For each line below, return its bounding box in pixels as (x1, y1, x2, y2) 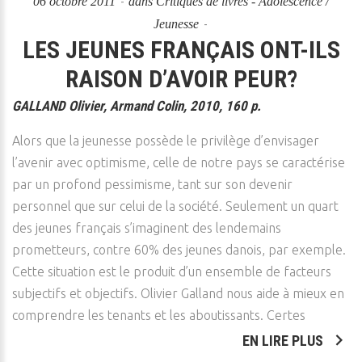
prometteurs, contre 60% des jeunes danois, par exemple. (12, 242, 346, 257)
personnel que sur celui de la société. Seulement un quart (12, 199, 339, 213)
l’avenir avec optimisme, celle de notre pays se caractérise (12, 155, 345, 170)
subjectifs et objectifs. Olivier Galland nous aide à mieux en (12, 286, 344, 301)
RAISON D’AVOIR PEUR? (65, 65, 297, 93)
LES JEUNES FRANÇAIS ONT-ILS (22, 36, 340, 64)
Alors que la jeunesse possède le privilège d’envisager (12, 133, 319, 148)
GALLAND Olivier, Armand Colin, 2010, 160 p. (12, 98, 261, 114)
